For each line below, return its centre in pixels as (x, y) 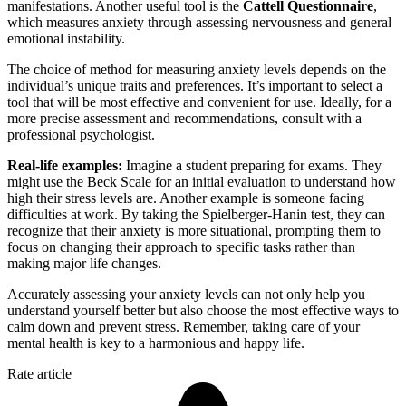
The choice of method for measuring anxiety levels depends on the (197, 70)
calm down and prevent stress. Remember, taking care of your (184, 327)
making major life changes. (84, 264)
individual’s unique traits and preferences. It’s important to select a (195, 86)
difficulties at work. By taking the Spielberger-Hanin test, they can (196, 215)
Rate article (39, 374)
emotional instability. (66, 39)
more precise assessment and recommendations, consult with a (184, 119)
